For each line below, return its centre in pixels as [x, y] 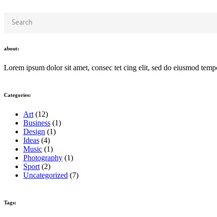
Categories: [17, 95]
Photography [43, 157]
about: [12, 48]
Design [34, 131]
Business [37, 123]
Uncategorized [46, 175]
